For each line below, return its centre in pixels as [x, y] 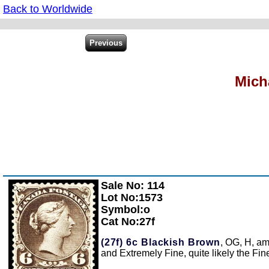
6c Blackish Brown [173, 243]
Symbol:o [125, 210]
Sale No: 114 [133, 186]
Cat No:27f [128, 222]
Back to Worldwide [48, 9]
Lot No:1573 [132, 198]
